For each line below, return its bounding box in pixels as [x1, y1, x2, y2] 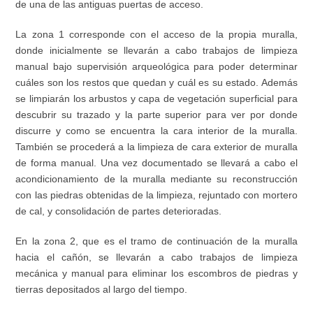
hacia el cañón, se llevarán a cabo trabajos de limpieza [15, 252, 298, 263]
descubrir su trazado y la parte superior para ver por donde [15, 109, 298, 121]
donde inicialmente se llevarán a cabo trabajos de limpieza [15, 45, 298, 57]
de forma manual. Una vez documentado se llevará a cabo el [15, 157, 298, 169]
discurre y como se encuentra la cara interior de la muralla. [15, 125, 298, 137]
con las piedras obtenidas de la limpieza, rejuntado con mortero [15, 189, 298, 201]
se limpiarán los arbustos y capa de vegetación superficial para [15, 93, 298, 105]
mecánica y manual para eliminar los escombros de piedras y [15, 268, 298, 279]
